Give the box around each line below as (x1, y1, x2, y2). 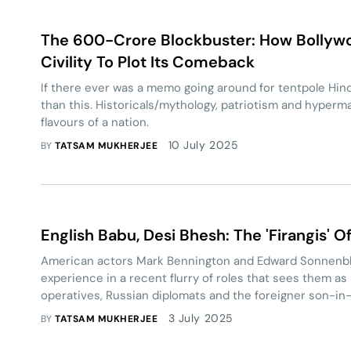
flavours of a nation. (41, 114, 149, 130)
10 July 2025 (168, 138, 239, 152)
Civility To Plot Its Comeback (41, 52, 255, 72)
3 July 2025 (168, 311, 233, 325)
